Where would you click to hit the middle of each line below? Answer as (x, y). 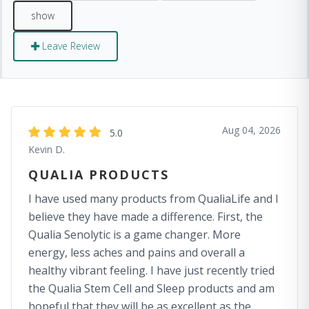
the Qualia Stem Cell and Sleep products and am (151, 288)
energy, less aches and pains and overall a (137, 252)
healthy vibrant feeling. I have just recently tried (151, 270)
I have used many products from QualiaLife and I (153, 199)
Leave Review (70, 46)
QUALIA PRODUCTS (99, 175)
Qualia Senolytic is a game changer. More (134, 235)
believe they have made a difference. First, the (146, 217)
